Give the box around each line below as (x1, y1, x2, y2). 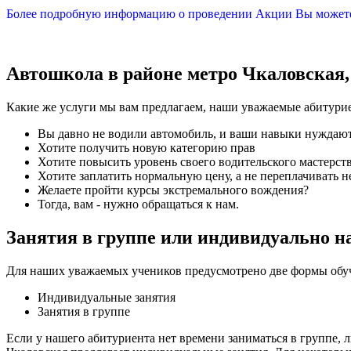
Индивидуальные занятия (38, 291, 175, 305)
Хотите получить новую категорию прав (38, 141, 255, 155)
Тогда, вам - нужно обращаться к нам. (38, 197, 239, 212)
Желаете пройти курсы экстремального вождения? (38, 183, 309, 197)
